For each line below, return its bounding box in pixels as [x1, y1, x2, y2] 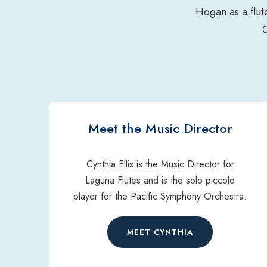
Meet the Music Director [88, 119, 232, 138]
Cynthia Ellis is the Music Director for [86, 157, 234, 171]
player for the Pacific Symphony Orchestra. [73, 190, 247, 203]
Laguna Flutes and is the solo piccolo [85, 173, 235, 187]
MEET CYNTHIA [127, 226, 194, 238]
